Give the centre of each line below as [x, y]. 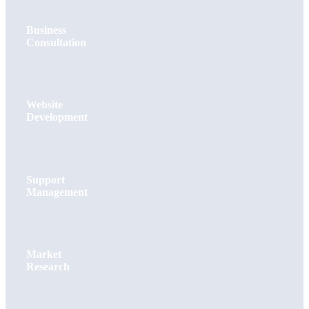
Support [46, 179]
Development [57, 117]
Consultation [56, 42]
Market [44, 255]
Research [48, 267]
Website [44, 105]
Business [46, 30]
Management [57, 192]
